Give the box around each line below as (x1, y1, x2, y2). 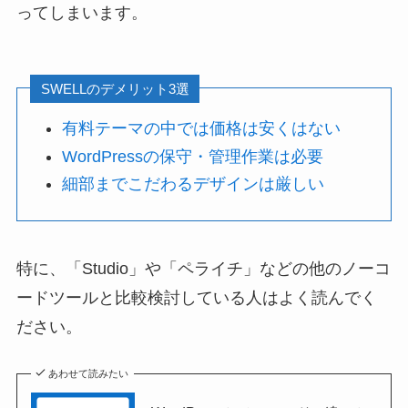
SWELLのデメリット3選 (40, 80, 189, 97)
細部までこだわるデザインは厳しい (62, 174, 325, 193)
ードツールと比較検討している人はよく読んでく (15, 288, 377, 307)
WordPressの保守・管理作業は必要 (62, 147, 324, 166)
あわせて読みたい (48, 368, 129, 380)
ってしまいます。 (15, 3, 148, 22)
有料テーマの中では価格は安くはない (62, 119, 342, 138)
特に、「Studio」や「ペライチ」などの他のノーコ (15, 259, 391, 278)
